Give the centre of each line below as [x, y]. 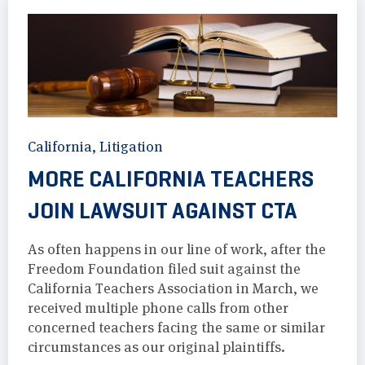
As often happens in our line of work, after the [177, 250]
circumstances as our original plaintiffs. [156, 347]
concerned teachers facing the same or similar [176, 328]
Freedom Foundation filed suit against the [164, 269]
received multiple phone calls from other [158, 308]
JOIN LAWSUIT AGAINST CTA [163, 211]
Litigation [131, 147]
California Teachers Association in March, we [173, 289]
